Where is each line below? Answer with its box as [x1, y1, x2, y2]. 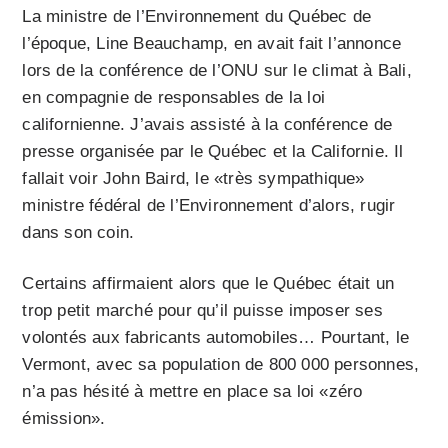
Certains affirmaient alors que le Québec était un [22, 274, 395, 294]
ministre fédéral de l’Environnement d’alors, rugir [22, 196, 396, 216]
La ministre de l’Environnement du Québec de [22, 7, 372, 27]
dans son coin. [22, 223, 135, 243]
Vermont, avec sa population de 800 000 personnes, [22, 355, 420, 375]
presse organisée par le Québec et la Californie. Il [22, 142, 404, 162]
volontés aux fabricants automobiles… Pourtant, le [22, 328, 410, 348]
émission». [22, 409, 106, 429]
